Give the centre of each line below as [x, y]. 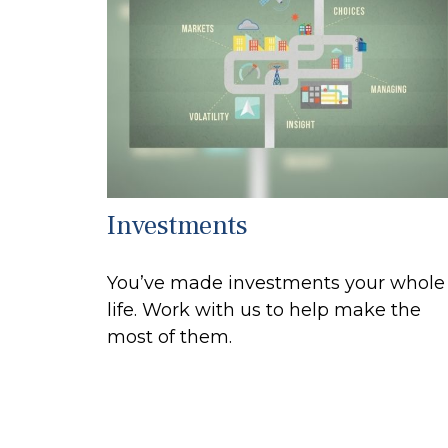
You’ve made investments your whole [276, 282]
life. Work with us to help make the [264, 309]
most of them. [169, 336]
